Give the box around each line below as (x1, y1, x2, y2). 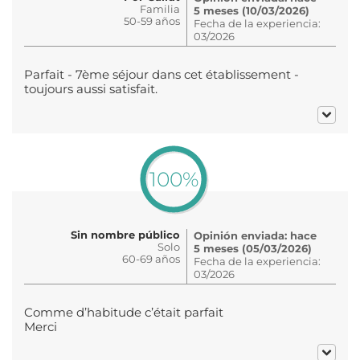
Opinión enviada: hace (194, 228, 317, 242)
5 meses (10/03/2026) (194, 3, 309, 17)
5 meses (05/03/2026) (194, 241, 312, 255)
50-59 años (124, 14, 180, 27)
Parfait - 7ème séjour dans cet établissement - (24, 67, 299, 82)
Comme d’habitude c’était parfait (24, 305, 223, 320)
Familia (140, 2, 180, 15)
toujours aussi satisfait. (24, 81, 157, 96)
